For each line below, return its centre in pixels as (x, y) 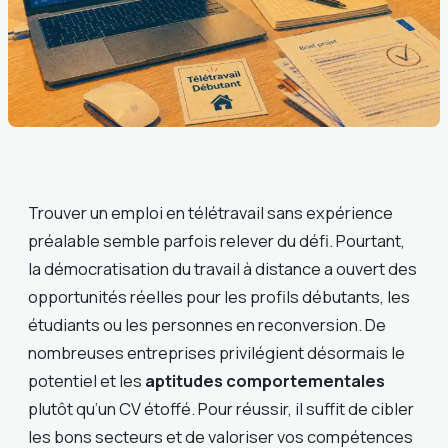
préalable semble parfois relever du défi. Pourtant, (216, 241)
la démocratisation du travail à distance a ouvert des (222, 269)
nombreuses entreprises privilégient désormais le (216, 353)
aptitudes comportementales (265, 381)
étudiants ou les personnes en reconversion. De (207, 325)
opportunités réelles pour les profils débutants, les (219, 297)
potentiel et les (86, 381)
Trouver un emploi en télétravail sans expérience (210, 213)
